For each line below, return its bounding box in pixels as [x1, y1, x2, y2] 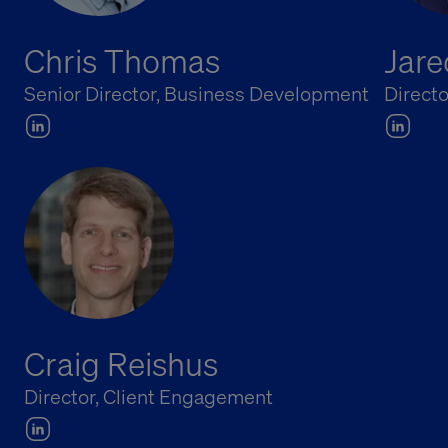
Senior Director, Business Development [24, 80, 369, 107]
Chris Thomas [24, 40, 224, 81]
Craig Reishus [24, 343, 218, 384]
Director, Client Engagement [24, 383, 273, 410]
